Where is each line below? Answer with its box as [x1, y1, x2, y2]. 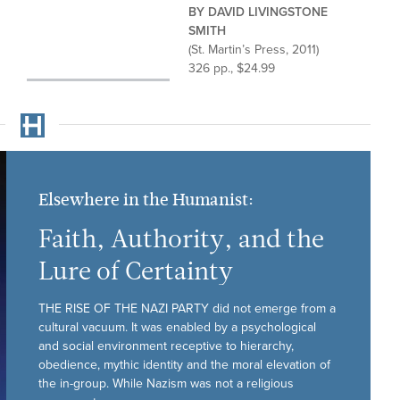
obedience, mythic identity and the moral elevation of [38, 356, 330, 372]
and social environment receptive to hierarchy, [38, 337, 294, 354]
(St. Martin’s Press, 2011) [188, 41, 320, 57]
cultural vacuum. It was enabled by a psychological [38, 319, 316, 335]
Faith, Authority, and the [38, 227, 324, 254]
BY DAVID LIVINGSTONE [188, 4, 329, 20]
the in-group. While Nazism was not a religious [38, 375, 294, 391]
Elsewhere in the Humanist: [38, 187, 254, 212]
